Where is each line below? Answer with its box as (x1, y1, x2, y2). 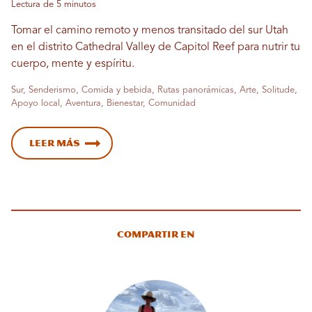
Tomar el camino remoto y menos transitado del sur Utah (11, 24, 288, 36)
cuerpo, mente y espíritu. (11, 58, 134, 70)
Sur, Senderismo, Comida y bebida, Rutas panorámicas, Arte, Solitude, (11, 85, 297, 95)
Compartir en (117, 228, 195, 240)
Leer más (29, 137, 80, 148)
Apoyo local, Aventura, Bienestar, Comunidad (11, 98, 196, 108)
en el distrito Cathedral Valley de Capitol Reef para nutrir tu (11, 41, 300, 53)
